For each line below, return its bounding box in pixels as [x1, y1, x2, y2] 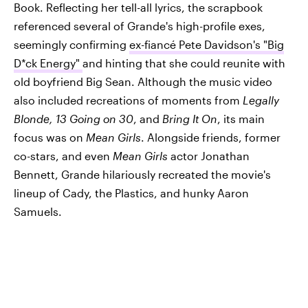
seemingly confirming [14, 38, 129, 51]
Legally [243, 93, 279, 107]
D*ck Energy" [14, 56, 82, 69]
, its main [217, 112, 265, 125]
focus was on [14, 131, 86, 144]
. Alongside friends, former [141, 131, 280, 144]
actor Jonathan [168, 149, 250, 162]
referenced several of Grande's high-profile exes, [14, 19, 265, 32]
